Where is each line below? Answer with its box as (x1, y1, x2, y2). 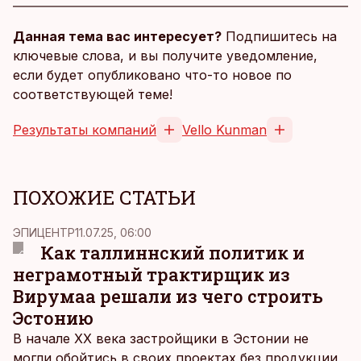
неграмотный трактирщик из (13, 263, 290, 286)
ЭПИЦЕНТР (13, 226, 75, 239)
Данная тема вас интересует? (13, 28, 222, 44)
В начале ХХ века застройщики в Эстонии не (13, 330, 309, 346)
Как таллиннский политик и (40, 241, 305, 264)
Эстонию (13, 306, 93, 330)
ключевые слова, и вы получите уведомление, (13, 48, 317, 64)
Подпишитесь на (222, 28, 337, 44)
